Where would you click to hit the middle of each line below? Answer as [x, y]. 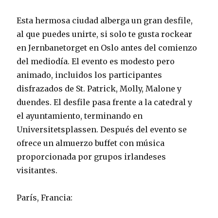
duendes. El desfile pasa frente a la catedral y [105, 102]
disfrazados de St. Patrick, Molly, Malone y [99, 88]
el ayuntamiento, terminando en [80, 116]
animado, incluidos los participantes [90, 75]
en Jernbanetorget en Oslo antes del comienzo [107, 47]
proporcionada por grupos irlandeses [91, 156]
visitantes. [37, 170]
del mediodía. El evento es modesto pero [96, 61]
